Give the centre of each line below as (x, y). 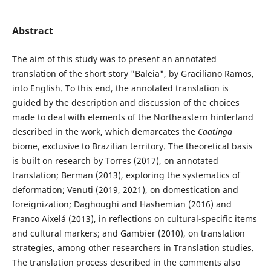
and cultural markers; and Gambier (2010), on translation (128, 233)
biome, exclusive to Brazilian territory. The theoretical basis (132, 146)
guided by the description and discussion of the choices (126, 102)
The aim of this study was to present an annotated (114, 59)
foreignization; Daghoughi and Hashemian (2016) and (122, 204)
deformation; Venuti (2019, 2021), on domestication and (125, 189)
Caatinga (215, 131)
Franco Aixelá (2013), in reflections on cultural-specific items (134, 218)
